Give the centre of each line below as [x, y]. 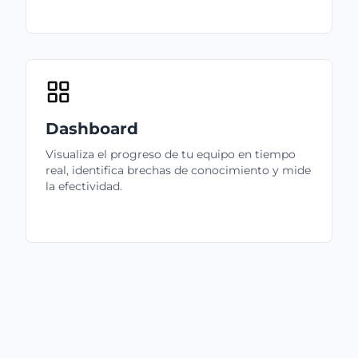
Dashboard [92, 128]
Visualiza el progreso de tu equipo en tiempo [171, 154]
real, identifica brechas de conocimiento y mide [178, 170]
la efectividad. [84, 186]
